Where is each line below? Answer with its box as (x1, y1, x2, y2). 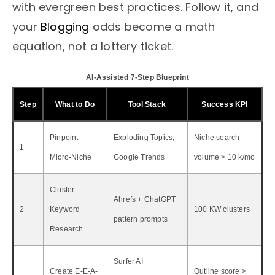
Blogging (41, 18, 90, 34)
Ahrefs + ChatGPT (114, 195, 176, 204)
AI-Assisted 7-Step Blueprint (86, 72, 189, 82)
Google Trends (114, 152, 165, 161)
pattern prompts (114, 214, 168, 223)
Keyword (50, 204, 80, 214)
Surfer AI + (114, 257, 150, 266)
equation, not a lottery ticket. (12, 38, 174, 54)
